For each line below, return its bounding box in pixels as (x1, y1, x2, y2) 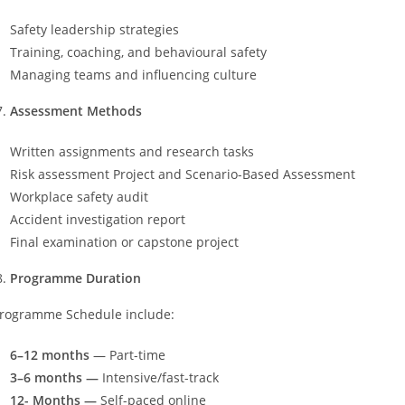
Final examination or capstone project (10, 232, 239, 250)
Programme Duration (10, 268, 141, 287)
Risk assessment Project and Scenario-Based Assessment (10, 165, 355, 183)
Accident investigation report (10, 210, 185, 228)
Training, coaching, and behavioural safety (10, 42, 267, 61)
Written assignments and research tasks (10, 142, 254, 160)
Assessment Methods (10, 101, 142, 119)
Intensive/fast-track (99, 368, 219, 386)
